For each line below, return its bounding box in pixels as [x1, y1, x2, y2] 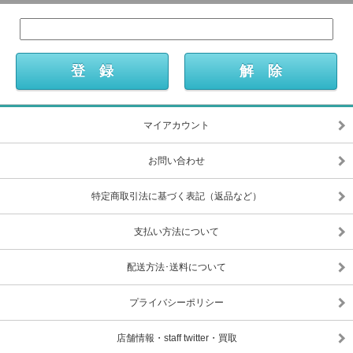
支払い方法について [134, 226, 219, 237]
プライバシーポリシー [129, 297, 224, 308]
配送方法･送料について [127, 262, 226, 273]
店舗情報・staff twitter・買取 [116, 333, 237, 344]
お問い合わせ [148, 155, 205, 166]
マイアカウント [143, 120, 210, 131]
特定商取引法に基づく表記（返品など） [91, 191, 262, 202]
